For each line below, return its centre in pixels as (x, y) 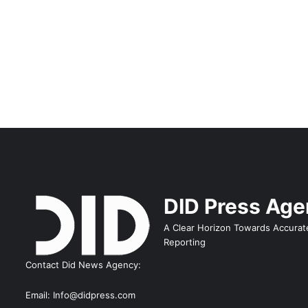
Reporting (185, 242)
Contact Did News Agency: (83, 264)
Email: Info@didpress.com (80, 295)
